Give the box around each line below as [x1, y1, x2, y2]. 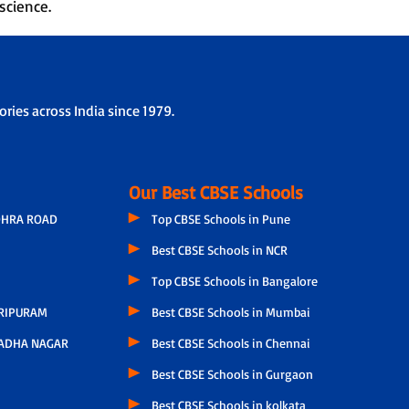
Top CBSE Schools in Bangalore [152, 272, 319, 288]
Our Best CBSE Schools [129, 180, 304, 204]
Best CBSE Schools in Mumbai [152, 303, 311, 320]
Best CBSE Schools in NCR [152, 241, 288, 257]
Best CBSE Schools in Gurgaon [152, 365, 314, 382]
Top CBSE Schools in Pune [152, 210, 291, 226]
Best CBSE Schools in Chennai [152, 334, 311, 351]
